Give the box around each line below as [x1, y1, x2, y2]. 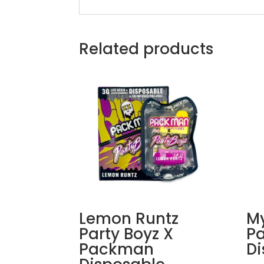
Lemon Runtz [79, 208, 179, 230]
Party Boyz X [79, 223, 174, 245]
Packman [79, 239, 154, 260]
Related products [79, 38, 214, 60]
